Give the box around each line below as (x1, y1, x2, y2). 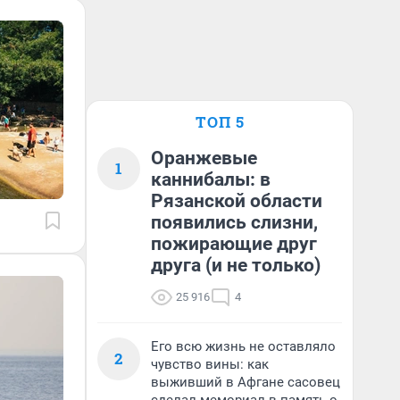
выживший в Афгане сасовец (151, 374, 340, 390)
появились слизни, (151, 212, 318, 233)
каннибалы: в (151, 169, 271, 190)
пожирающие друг (151, 233, 317, 254)
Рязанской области (151, 190, 322, 212)
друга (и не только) (151, 254, 321, 276)
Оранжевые (151, 147, 257, 169)
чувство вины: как (151, 356, 269, 372)
